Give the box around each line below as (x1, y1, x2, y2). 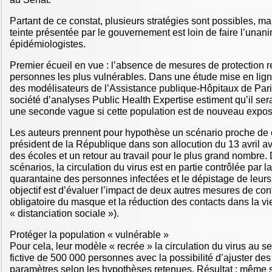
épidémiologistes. (10, 38, 86, 49)
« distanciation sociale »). (10, 208, 119, 219)
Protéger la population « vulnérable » (10, 229, 169, 240)
